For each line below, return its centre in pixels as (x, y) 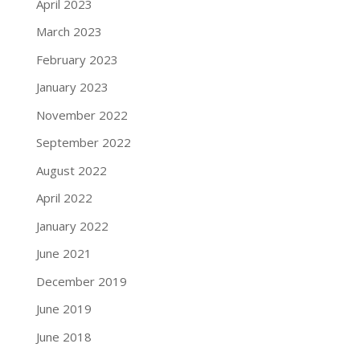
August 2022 (71, 170)
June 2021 (63, 254)
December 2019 (81, 281)
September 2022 (83, 143)
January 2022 (72, 225)
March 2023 (69, 32)
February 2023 (77, 59)
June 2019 (63, 309)
